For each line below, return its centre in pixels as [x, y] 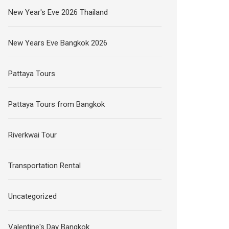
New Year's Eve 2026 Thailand [58, 12]
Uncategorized [33, 196]
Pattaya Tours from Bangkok [57, 104]
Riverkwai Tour [33, 135]
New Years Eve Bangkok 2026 [58, 43]
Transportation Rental [45, 165]
